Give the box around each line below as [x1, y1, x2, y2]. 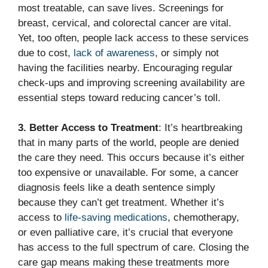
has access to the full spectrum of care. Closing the [18, 242, 249, 254]
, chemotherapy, [167, 212, 239, 224]
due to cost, [18, 47, 74, 59]
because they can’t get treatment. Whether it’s [18, 197, 224, 209]
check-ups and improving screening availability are [18, 77, 245, 89]
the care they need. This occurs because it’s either [18, 152, 245, 164]
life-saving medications [65, 212, 167, 224]
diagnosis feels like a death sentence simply [18, 182, 215, 194]
